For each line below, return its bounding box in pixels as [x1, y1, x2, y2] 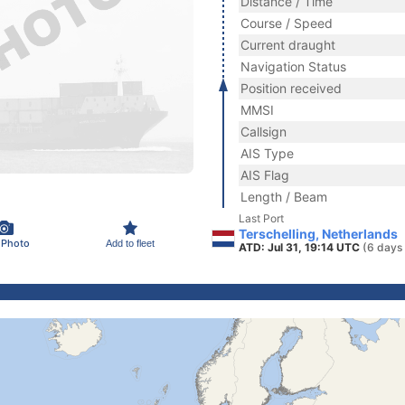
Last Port [239, 212, 284, 225]
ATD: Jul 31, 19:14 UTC [239, 240, 363, 254]
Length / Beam [240, 189, 327, 204]
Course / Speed [240, 15, 333, 31]
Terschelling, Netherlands [239, 226, 398, 241]
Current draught [240, 37, 335, 52]
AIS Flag [240, 167, 289, 183]
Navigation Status [240, 59, 346, 74]
